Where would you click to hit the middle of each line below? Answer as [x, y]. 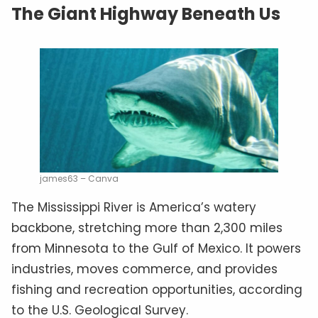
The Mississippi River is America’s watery [134, 207]
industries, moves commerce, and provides [144, 269]
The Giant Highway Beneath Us [146, 14]
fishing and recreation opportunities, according [157, 289]
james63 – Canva [79, 178]
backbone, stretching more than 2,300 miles [147, 227]
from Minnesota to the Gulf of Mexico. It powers [156, 248]
